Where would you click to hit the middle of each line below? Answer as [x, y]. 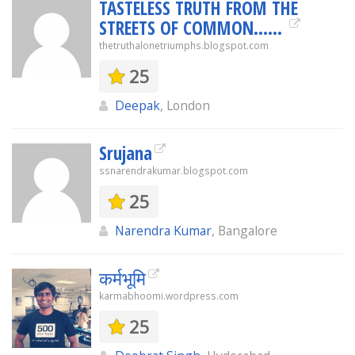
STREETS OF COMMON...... [193, 28]
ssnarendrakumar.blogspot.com [174, 171]
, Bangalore [244, 231]
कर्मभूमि [122, 278]
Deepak [137, 105]
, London [185, 105]
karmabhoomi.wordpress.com [169, 296]
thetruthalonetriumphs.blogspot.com [184, 46]
